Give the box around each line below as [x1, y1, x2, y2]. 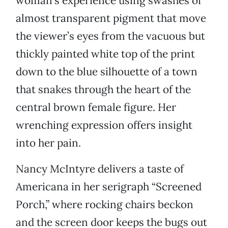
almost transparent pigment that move [16, 11, 206, 25]
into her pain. [16, 136, 81, 150]
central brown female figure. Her [16, 100, 176, 115]
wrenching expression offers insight [16, 118, 192, 132]
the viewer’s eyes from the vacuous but [16, 29, 205, 43]
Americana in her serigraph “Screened [16, 180, 202, 194]
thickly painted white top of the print [16, 47, 195, 61]
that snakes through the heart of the [16, 82, 191, 97]
